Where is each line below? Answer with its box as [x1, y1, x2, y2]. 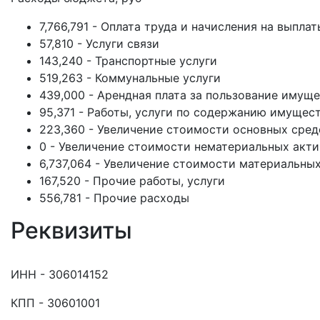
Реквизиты [11, 216, 132, 244]
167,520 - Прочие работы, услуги [39, 174, 225, 188]
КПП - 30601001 [11, 296, 100, 310]
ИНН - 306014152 [11, 267, 109, 281]
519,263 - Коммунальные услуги [39, 71, 221, 85]
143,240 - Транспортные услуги [39, 54, 217, 68]
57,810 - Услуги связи [39, 36, 159, 51]
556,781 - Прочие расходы [39, 191, 189, 205]
